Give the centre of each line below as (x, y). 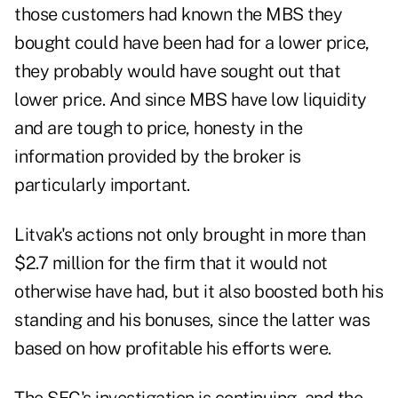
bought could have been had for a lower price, (192, 43)
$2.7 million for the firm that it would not (171, 263)
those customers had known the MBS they (178, 15)
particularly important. (102, 185)
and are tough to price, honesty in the (158, 128)
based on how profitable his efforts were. (173, 349)
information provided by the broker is (158, 157)
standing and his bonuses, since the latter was (192, 320)
